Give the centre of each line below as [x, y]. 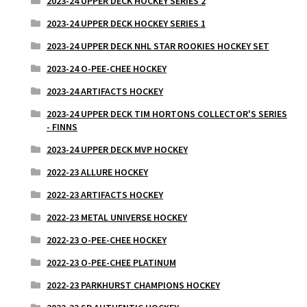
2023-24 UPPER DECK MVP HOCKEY [117, 150]
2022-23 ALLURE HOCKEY [97, 172]
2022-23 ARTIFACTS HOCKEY [105, 195]
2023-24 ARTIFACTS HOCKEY [105, 91]
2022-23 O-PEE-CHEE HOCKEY [106, 240]
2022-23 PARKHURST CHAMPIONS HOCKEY [133, 285]
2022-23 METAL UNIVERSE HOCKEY [116, 218]
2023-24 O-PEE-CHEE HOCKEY [106, 69]
